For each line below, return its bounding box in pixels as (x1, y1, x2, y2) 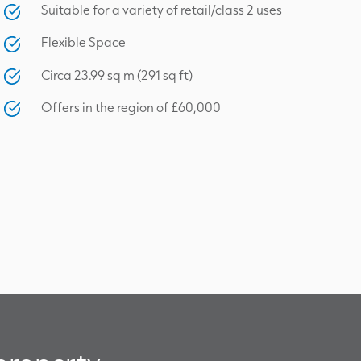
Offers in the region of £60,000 (41, 98, 221, 115)
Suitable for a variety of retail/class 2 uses (41, 2, 282, 19)
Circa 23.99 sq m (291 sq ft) (41, 66, 193, 83)
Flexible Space (41, 34, 126, 51)
